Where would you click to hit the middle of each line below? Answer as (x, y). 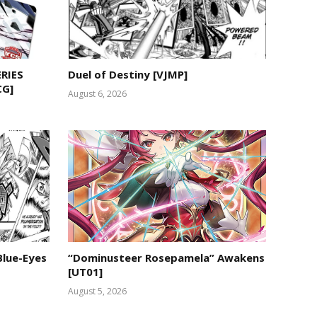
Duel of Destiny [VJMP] (127, 75)
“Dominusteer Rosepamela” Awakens (166, 257)
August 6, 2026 (97, 94)
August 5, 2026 (97, 291)
